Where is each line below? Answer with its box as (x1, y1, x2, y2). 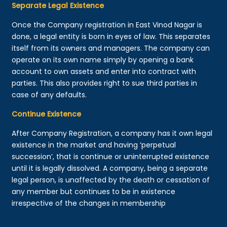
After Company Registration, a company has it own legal (12, 128, 213, 138)
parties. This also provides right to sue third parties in (12, 78, 198, 88)
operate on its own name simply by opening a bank (12, 54, 194, 65)
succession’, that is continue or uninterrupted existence (12, 151, 210, 162)
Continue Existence (12, 108, 82, 119)
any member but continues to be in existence (12, 186, 176, 197)
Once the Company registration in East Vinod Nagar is (12, 19, 203, 30)
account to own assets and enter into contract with (12, 66, 197, 77)
